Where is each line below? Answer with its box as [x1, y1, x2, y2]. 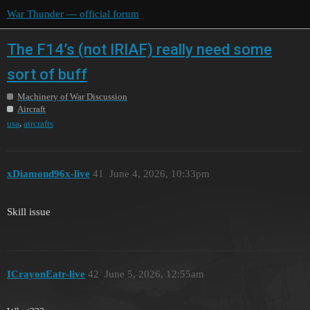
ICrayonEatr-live [7, 268, 85, 280]
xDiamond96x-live [7, 168, 90, 180]
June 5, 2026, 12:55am [104, 268, 204, 280]
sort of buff [7, 66, 87, 84]
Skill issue [7, 206, 51, 218]
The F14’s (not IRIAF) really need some [7, 40, 272, 58]
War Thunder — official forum [7, 8, 139, 19]
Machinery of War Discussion [17, 91, 127, 102]
